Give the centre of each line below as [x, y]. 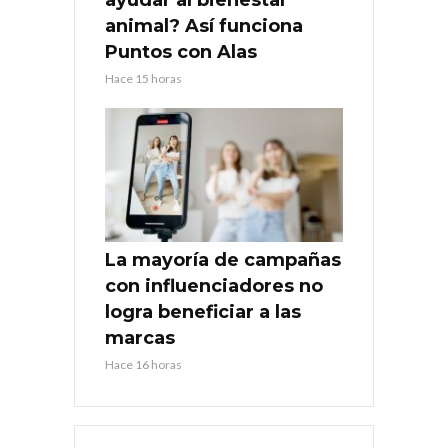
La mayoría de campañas [223, 259]
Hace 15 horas [143, 78]
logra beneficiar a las [203, 311]
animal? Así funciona [204, 25]
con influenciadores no [214, 285]
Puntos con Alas [181, 51]
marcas [140, 337]
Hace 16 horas [143, 364]
